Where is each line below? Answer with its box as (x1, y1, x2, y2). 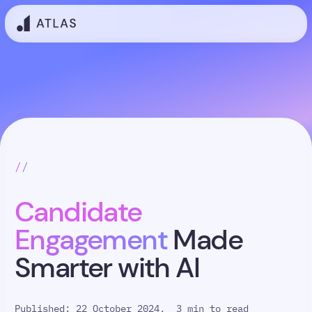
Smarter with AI (15, 250, 199, 285)
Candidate (15, 194, 142, 229)
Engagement (15, 222, 173, 257)
